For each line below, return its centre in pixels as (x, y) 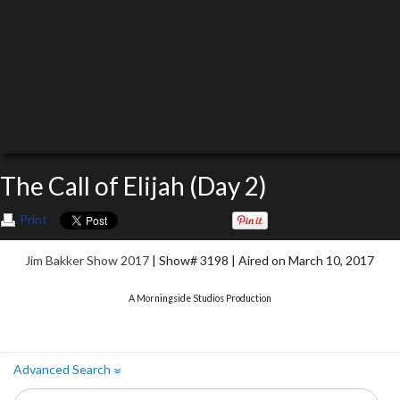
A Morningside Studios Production (200, 298)
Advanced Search (65, 370)
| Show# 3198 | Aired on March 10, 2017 (262, 261)
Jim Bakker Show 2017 (87, 261)
